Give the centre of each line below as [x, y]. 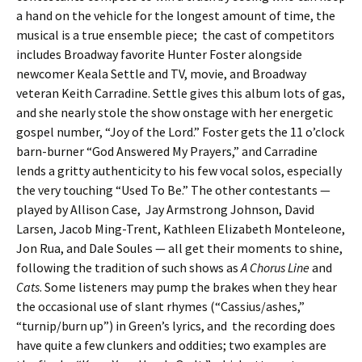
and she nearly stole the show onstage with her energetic [175, 112]
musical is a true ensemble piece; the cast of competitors [175, 35]
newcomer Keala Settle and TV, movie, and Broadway [161, 74]
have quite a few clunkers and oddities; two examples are [171, 345]
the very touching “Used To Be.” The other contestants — [173, 190]
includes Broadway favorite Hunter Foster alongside [159, 54]
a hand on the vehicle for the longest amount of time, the [176, 15]
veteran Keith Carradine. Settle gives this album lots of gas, [181, 93]
